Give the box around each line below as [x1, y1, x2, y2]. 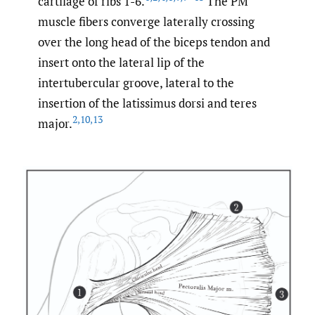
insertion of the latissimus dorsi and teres [38, 95, 257, 112]
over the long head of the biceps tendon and [38, 34, 270, 51]
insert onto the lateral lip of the [38, 54, 205, 71]
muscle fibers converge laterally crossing [38, 13, 255, 30]
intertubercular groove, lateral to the [38, 75, 234, 91]
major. [38, 115, 72, 132]
